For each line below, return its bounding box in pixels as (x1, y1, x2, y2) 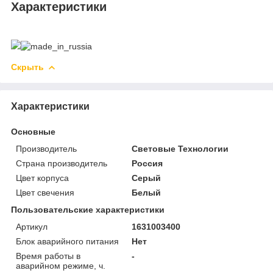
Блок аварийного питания (16, 236, 119, 246)
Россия (132, 158, 163, 168)
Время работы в (16, 250, 80, 261)
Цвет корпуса (16, 172, 69, 183)
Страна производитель (16, 158, 107, 168)
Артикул (16, 221, 48, 232)
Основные (11, 126, 55, 136)
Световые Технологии (132, 143, 229, 154)
